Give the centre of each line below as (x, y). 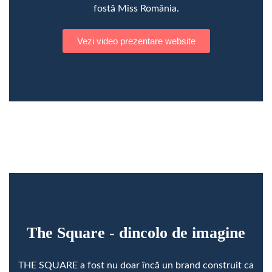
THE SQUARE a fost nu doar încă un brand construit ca (136, 265)
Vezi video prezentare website (136, 41)
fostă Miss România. (136, 8)
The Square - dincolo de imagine (136, 233)
